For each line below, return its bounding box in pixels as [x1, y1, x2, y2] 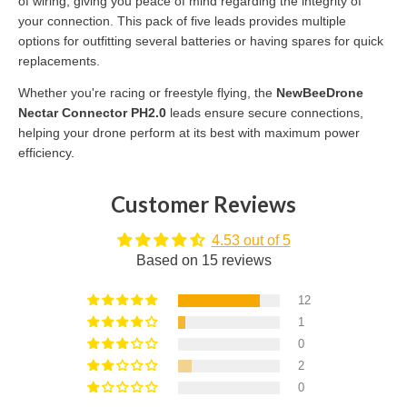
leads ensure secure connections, [166, 104, 363, 120]
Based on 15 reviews [135, 252, 272, 268]
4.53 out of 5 [211, 232, 291, 248]
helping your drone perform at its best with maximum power [18, 124, 360, 140]
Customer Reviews [111, 190, 296, 217]
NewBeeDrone [276, 84, 363, 100]
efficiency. [18, 144, 74, 160]
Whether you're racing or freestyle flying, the [18, 84, 276, 100]
